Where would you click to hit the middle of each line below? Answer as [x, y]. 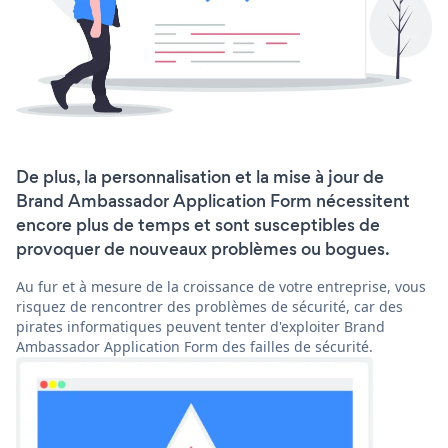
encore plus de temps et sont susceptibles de [198, 225]
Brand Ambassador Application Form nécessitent [213, 201]
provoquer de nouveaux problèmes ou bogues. [203, 249]
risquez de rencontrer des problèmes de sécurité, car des [209, 307]
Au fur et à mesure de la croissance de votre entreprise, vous [221, 287]
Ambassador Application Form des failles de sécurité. [194, 347]
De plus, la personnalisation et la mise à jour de [200, 177]
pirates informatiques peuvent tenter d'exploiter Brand [200, 327]
